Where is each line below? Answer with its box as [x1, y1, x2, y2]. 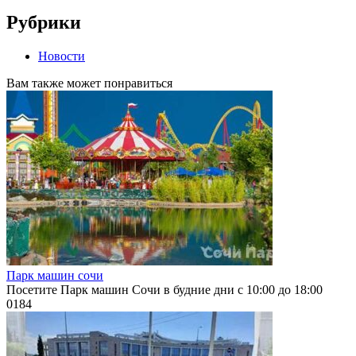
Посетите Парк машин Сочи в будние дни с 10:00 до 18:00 [6, 282, 323, 296]
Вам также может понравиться [6, 75, 172, 90]
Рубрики [6, 12, 81, 33]
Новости [38, 48, 85, 63]
